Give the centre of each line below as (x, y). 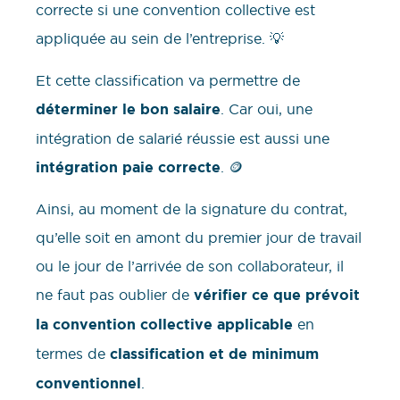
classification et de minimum (214, 354)
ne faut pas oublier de (112, 295)
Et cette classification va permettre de (168, 80)
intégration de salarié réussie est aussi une (183, 138)
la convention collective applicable (164, 325)
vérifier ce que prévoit (275, 296)
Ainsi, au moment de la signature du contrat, (192, 209)
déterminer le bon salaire (128, 109)
